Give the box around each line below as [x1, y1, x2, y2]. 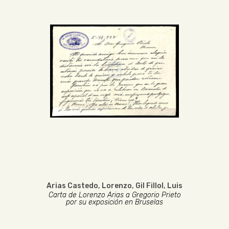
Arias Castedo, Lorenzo [47, 181, 132, 190]
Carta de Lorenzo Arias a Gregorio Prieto [48, 191, 181, 199]
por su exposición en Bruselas [66, 198, 163, 207]
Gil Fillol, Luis [135, 181, 182, 190]
